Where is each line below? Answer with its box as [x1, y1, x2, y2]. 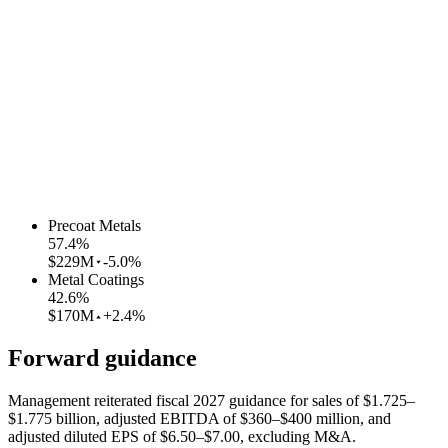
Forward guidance [8, 344, 197, 371]
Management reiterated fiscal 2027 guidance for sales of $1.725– [8, 391, 415, 409]
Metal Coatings [48, 271, 144, 289]
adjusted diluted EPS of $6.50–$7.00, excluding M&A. [8, 427, 356, 445]
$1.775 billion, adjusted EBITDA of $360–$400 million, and [8, 409, 391, 427]
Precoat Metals [48, 217, 141, 235]
